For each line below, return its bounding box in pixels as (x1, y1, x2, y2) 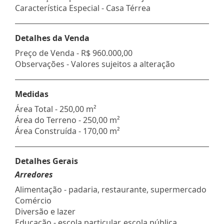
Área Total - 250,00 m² (15, 103, 96, 114)
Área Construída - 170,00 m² (15, 125, 120, 136)
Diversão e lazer (15, 205, 75, 217)
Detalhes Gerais (15, 155, 78, 166)
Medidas (15, 88, 48, 99)
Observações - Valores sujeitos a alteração (15, 58, 175, 69)
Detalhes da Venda (15, 32, 89, 43)
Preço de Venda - (15, 47, 81, 58)
